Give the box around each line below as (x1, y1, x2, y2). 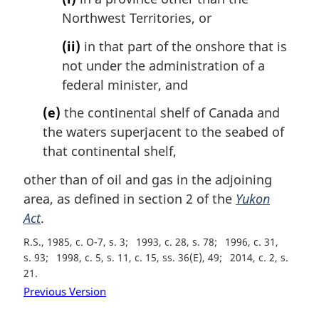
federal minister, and (62, 75, 188, 93)
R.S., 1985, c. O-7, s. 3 (23, 234, 125, 249)
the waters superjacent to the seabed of (43, 123, 284, 141)
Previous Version (23, 283, 106, 298)
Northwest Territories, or (62, 9, 211, 27)
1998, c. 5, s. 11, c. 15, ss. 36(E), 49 (56, 250, 220, 264)
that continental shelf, (43, 142, 177, 160)
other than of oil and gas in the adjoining (23, 170, 272, 188)
